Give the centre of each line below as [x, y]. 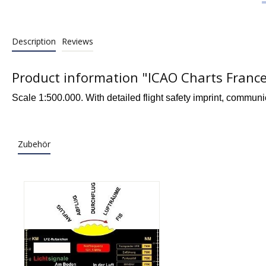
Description [34, 42]
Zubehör [34, 144]
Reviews [77, 42]
